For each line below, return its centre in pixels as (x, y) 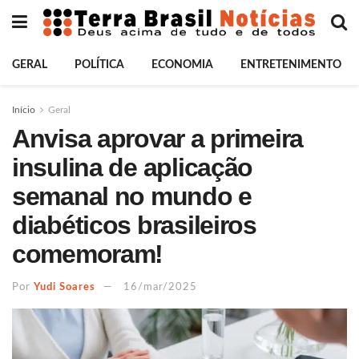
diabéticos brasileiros (134, 225)
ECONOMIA (182, 65)
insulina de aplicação (133, 167)
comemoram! (88, 254)
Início (24, 110)
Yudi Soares (65, 287)
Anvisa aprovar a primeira (157, 139)
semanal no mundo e (132, 196)
